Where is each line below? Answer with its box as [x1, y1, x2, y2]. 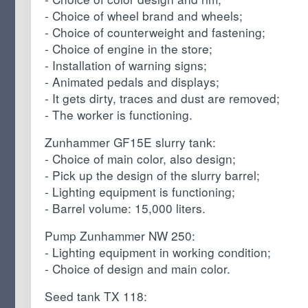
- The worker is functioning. [44, 106, 192, 124]
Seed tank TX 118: [44, 287, 147, 305]
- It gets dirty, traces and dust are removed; [44, 89, 280, 107]
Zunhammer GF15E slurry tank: [44, 133, 216, 151]
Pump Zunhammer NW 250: [44, 227, 195, 245]
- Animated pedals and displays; [44, 73, 219, 91]
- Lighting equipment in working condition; [44, 243, 271, 261]
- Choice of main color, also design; [44, 150, 236, 168]
